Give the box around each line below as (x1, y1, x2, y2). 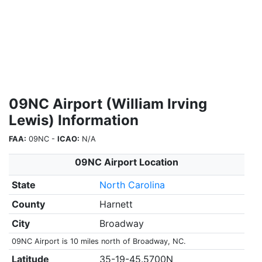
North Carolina (99, 179, 165, 191)
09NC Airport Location (75, 156, 178, 168)
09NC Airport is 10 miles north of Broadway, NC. (11, 237, 186, 246)
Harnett (99, 198, 133, 210)
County (11, 198, 45, 210)
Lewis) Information (9, 112, 139, 129)
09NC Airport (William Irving (9, 95, 207, 112)
